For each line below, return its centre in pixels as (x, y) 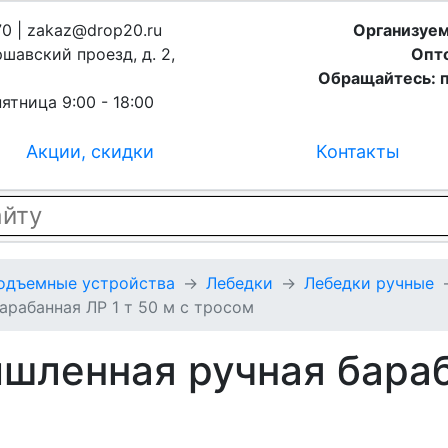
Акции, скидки (89, 151)
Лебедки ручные (369, 283)
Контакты (358, 151)
